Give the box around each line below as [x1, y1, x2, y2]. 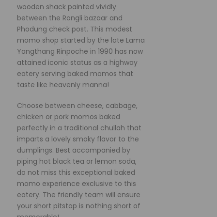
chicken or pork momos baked [17, 111, 120, 122]
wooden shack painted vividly [17, 1, 116, 12]
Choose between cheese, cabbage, [17, 100, 138, 110]
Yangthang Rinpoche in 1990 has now [17, 46, 143, 56]
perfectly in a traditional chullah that [17, 123, 141, 133]
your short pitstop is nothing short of [17, 201, 140, 211]
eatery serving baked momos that [17, 68, 133, 78]
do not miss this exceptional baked [17, 167, 135, 177]
